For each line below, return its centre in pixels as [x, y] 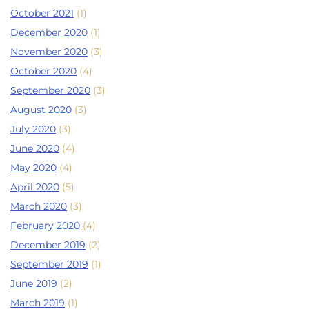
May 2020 [33, 168]
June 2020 [35, 149]
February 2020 [45, 226]
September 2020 [50, 91]
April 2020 [35, 187]
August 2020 [41, 110]
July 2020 [33, 129]
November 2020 [49, 52]
